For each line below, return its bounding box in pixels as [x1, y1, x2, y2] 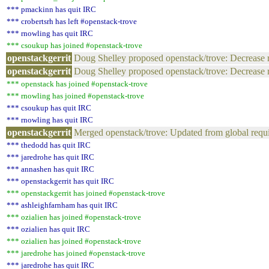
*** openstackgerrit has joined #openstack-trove [7, 189, 165, 198]
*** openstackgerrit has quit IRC [7, 177, 114, 186]
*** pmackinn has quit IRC [7, 5, 96, 14]
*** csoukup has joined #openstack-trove [7, 41, 142, 50]
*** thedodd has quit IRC [7, 141, 91, 150]
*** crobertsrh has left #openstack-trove [7, 17, 137, 26]
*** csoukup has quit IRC [7, 103, 91, 112]
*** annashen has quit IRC [7, 165, 94, 174]
